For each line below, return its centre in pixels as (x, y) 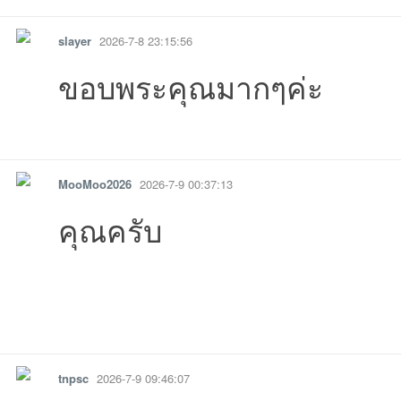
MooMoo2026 (95, 184)
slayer (75, 41)
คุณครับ (110, 230)
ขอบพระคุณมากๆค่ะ (191, 86)
